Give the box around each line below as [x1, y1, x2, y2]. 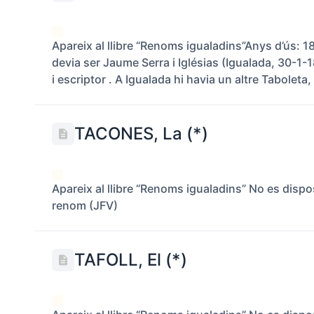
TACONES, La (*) [74, 123, 209, 144]
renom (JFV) [52, 198, 118, 212]
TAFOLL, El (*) [74, 250, 188, 270]
